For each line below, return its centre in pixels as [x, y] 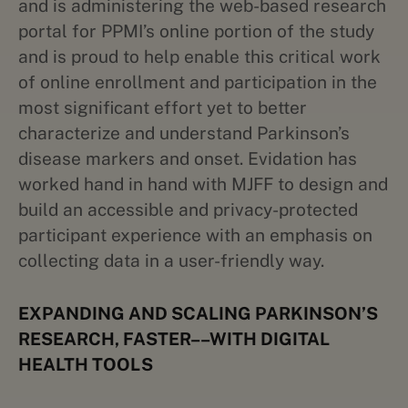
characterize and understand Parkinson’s [184, 133]
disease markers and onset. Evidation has [188, 158]
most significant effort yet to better [163, 107]
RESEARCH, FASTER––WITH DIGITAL [174, 339]
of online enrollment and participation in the [198, 82]
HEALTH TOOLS [86, 364]
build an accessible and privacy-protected [188, 209]
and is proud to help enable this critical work [199, 56]
